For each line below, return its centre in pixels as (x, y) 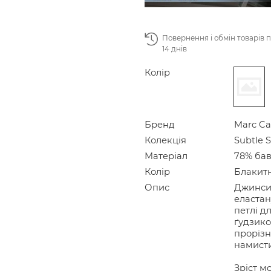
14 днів (175, 49)
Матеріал (166, 156)
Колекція (165, 140)
